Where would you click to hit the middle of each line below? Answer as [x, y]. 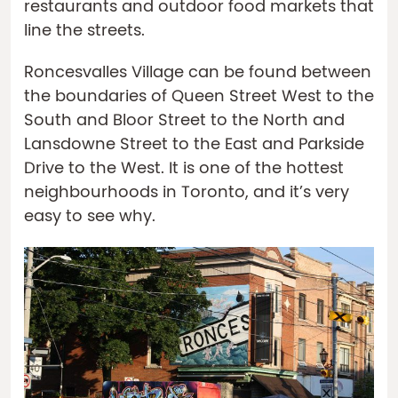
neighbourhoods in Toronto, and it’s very [187, 194]
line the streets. [84, 32]
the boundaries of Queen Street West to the [199, 98]
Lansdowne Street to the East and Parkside [194, 146]
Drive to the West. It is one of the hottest [184, 170]
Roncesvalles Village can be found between [198, 74]
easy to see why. [90, 218]
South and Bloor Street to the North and [184, 122]
